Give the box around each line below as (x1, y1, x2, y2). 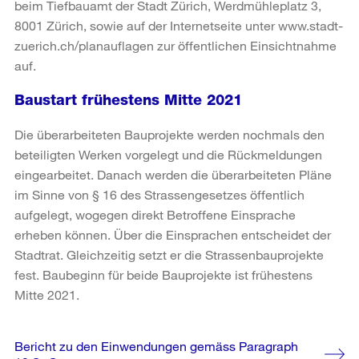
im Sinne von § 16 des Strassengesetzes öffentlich (14, 186, 305, 202)
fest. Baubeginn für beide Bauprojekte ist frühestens (14, 266, 313, 282)
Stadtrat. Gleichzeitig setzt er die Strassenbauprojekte (14, 246, 324, 262)
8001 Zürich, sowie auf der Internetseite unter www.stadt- (14, 17, 343, 33)
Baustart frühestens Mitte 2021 (14, 91, 242, 108)
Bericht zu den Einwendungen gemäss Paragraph (14, 337, 298, 353)
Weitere (14, 329, 75, 349)
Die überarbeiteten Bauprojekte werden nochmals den (14, 126, 325, 142)
